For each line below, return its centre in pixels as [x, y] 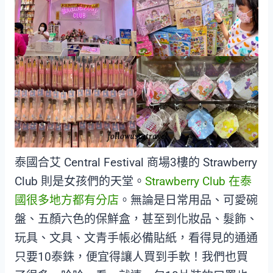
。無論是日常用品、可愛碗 [188, 200]
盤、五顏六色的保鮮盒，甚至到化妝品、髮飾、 [136, 219]
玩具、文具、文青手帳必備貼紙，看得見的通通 [136, 238]
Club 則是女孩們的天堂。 [80, 182]
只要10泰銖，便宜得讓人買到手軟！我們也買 [131, 257]
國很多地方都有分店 [67, 200]
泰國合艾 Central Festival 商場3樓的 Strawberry [136, 163]
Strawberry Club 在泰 [198, 182]
